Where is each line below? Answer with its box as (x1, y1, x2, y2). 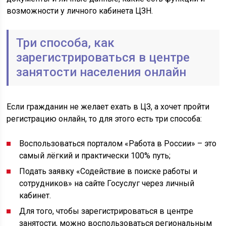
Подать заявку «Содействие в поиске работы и (19, 166, 198, 176)
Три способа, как (16, 36, 115, 50)
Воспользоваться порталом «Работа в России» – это (19, 139, 217, 148)
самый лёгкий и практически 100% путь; (19, 151, 171, 160)
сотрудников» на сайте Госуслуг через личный (19, 179, 195, 188)
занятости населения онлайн (16, 65, 187, 79)
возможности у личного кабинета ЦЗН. (7, 6, 153, 16)
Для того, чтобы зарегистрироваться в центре (19, 206, 194, 216)
